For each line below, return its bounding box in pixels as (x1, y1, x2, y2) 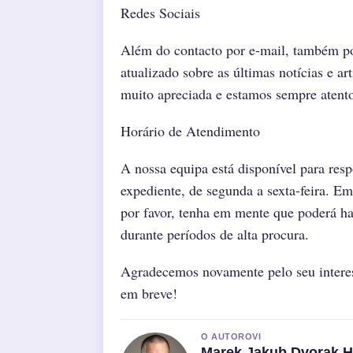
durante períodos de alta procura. (121, 224, 309, 243)
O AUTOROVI (201, 331, 262, 341)
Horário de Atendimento (121, 121, 260, 141)
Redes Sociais (121, 3, 200, 23)
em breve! (121, 283, 177, 303)
